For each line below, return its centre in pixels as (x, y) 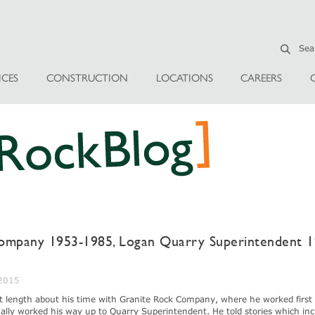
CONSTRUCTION (87, 78)
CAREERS (262, 78)
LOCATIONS (184, 78)
